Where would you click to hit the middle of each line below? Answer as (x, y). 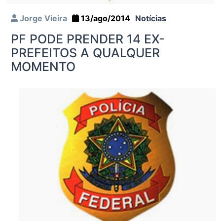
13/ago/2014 (105, 18)
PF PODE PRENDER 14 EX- (88, 39)
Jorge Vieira (42, 18)
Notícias (151, 18)
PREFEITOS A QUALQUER (85, 53)
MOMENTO (43, 67)
